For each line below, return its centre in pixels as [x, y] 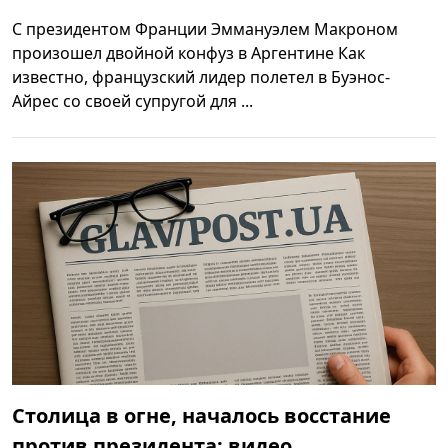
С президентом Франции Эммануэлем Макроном [205, 28]
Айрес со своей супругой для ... [132, 100]
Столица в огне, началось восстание [201, 415]
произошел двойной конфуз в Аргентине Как [188, 52]
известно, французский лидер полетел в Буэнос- [201, 76]
